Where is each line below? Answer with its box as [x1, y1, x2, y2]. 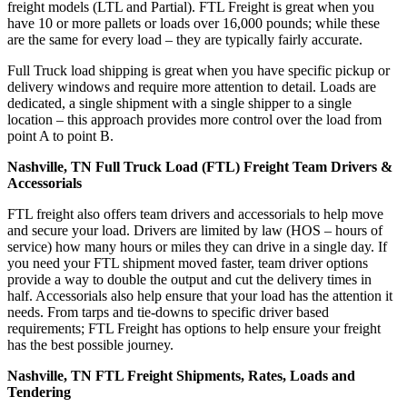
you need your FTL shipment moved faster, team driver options [7, 254, 368, 271]
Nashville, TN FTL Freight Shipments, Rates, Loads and [7, 367, 355, 383]
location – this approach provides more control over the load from [7, 111, 382, 127]
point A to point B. [7, 127, 114, 144]
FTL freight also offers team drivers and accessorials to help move [7, 205, 383, 222]
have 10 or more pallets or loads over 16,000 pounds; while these [7, 15, 380, 31]
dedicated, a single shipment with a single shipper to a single [7, 94, 352, 111]
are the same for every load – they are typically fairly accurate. [7, 31, 362, 47]
